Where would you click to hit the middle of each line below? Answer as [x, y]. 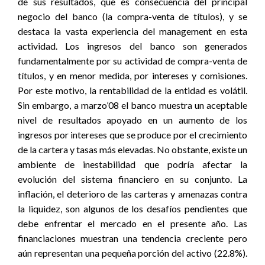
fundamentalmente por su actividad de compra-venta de [132, 61]
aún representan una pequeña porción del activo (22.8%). [132, 253]
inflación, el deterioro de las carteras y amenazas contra [132, 194]
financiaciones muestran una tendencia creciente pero [132, 238]
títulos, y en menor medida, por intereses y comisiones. [132, 75]
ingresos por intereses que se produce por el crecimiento [132, 135]
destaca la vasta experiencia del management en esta [132, 31]
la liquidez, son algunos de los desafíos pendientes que [132, 209]
